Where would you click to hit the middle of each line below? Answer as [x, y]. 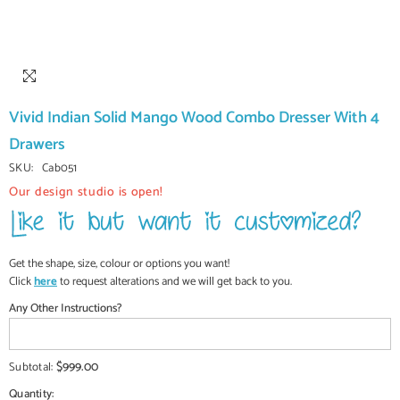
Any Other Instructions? [65, 308]
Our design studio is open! [87, 192]
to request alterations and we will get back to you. [175, 282]
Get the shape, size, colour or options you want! [119, 264]
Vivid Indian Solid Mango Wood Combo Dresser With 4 [194, 118]
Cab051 [60, 168]
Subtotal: [33, 367]
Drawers [37, 145]
